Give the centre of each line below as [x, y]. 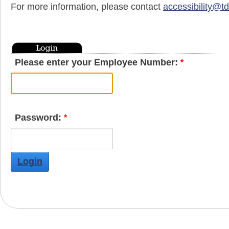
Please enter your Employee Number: [96, 63]
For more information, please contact [87, 7]
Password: [38, 118]
